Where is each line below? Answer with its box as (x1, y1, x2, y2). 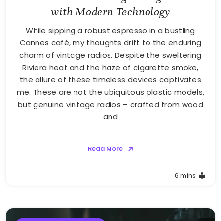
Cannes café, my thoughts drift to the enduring (19, 37, 202, 48)
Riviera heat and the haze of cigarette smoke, (22, 62, 199, 73)
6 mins (174, 170, 196, 180)
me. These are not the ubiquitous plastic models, (16, 86, 205, 97)
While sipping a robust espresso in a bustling (26, 25, 195, 36)
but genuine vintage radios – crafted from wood (18, 99, 203, 110)
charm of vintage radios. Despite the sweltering (19, 49, 202, 60)
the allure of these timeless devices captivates (19, 74, 202, 85)
